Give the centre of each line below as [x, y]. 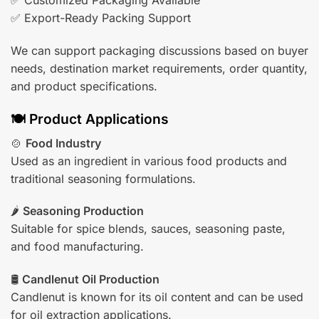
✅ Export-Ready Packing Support [101, 18]
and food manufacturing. [77, 247]
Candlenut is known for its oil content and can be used [157, 297]
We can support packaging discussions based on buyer [159, 51]
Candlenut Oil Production [91, 279]
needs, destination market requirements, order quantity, [159, 69]
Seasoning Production [83, 211]
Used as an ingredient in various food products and [149, 161]
